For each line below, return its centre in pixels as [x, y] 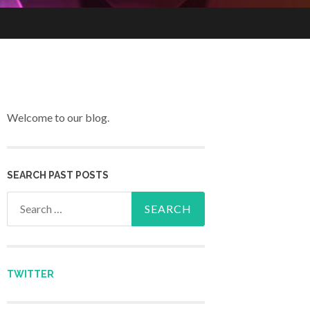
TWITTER [30, 274]
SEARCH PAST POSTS [58, 175]
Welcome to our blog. [58, 118]
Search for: [33, 201]
